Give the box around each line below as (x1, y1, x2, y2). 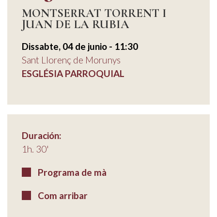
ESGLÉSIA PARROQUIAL (22, 68, 124, 79)
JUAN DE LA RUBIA (22, 17, 129, 32)
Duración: (22, 130, 62, 141)
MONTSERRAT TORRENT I (22, 6, 167, 21)
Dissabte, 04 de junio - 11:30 (22, 41, 138, 52)
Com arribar (35, 190, 88, 201)
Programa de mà (35, 167, 107, 178)
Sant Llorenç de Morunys (22, 54, 121, 66)
